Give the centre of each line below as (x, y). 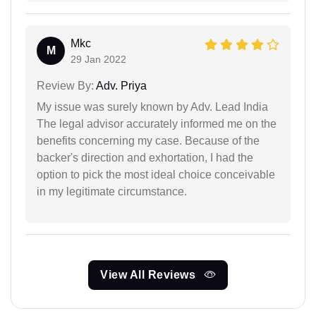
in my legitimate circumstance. (112, 192)
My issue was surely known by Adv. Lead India (152, 107)
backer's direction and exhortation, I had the (145, 158)
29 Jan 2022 (98, 60)
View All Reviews (150, 275)
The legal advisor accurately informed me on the (157, 124)
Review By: (65, 86)
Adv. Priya (120, 86)
